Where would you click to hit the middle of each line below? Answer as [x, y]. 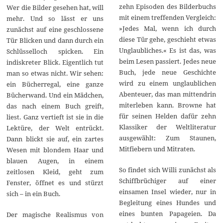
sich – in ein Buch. [34, 194]
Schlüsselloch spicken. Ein [55, 52]
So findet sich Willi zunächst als [167, 169]
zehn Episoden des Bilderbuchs [167, 6]
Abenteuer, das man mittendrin [167, 94]
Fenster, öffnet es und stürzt [55, 183]
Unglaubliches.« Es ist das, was [167, 50]
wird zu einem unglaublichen [167, 83]
